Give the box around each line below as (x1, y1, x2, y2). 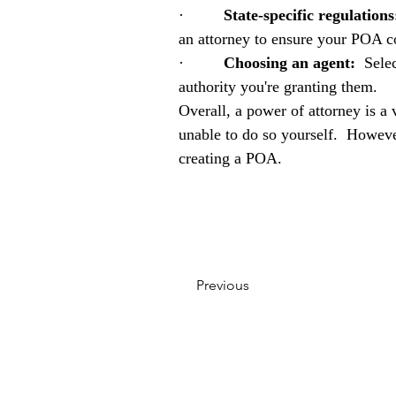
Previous (196, 277, 249, 293)
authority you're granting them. (179, 78, 377, 95)
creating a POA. (179, 149, 282, 167)
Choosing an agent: (224, 54, 355, 72)
